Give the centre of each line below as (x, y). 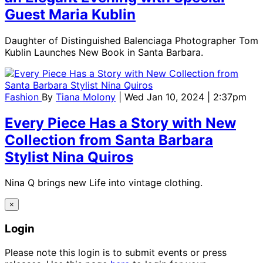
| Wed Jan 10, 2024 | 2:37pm (183, 97)
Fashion (23, 97)
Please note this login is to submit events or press (116, 252)
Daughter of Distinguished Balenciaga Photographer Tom (131, 40)
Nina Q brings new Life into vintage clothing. (104, 183)
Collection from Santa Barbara (109, 140)
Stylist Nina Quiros (69, 157)
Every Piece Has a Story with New (120, 123)
